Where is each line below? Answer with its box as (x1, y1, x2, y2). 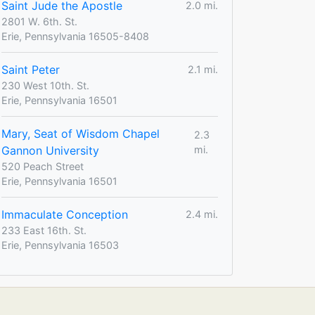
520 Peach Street (1, 160, 84, 172)
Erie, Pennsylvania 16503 (1, 238, 119, 251)
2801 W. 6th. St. (1, 15, 77, 27)
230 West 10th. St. (1, 79, 89, 91)
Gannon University (1, 143, 99, 157)
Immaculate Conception (1, 207, 128, 221)
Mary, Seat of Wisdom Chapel (1, 126, 160, 141)
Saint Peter (1, 62, 60, 77)
